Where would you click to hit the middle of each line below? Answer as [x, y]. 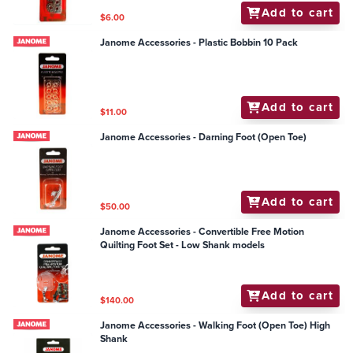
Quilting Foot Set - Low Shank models [183, 245]
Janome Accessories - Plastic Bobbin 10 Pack [199, 42]
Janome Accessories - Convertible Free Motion [203, 231]
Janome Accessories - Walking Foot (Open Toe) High [216, 326]
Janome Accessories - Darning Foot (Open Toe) [204, 137]
